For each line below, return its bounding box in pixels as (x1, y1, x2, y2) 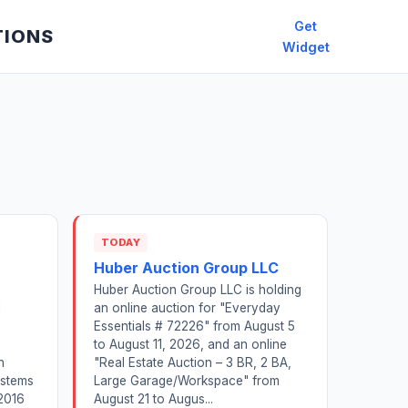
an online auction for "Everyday (94, 301, 280, 316)
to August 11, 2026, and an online (94, 337, 287, 352)
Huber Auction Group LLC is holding (94, 282, 301, 298)
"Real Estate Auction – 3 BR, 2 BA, (94, 355, 291, 371)
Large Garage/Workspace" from (94, 373, 280, 389)
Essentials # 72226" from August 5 (94, 319, 295, 334)
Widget (281, 39, 330, 55)
